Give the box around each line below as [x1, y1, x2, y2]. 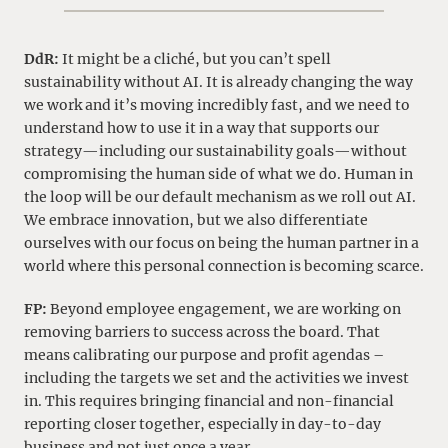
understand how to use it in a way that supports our [24, 119, 379, 138]
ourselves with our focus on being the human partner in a [24, 234, 419, 253]
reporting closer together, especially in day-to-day [24, 414, 381, 433]
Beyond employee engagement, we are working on [47, 299, 401, 318]
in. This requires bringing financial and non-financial [24, 391, 394, 410]
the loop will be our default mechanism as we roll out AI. [24, 188, 416, 207]
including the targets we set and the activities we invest [24, 368, 409, 387]
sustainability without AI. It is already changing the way [24, 73, 413, 92]
